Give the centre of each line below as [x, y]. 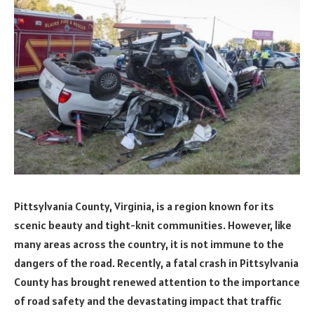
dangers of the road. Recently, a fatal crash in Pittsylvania [156, 262]
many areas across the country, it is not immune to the [149, 244]
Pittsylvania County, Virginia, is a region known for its [144, 206]
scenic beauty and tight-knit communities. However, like [153, 225]
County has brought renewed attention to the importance [157, 281]
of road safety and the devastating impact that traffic [148, 300]
